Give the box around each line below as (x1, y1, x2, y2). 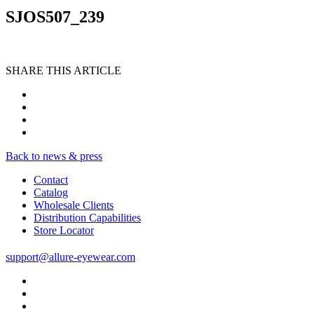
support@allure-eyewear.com (6, 251, 135, 264)
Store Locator (34, 224, 94, 237)
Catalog (34, 186, 68, 199)
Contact (34, 174, 68, 186)
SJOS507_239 (6, 8, 104, 27)
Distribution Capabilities (34, 212, 141, 224)
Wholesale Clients (34, 199, 114, 212)
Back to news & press (6, 150, 102, 163)
